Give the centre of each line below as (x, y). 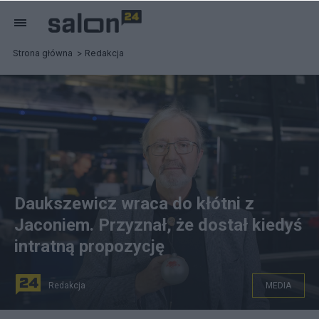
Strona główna (43, 53)
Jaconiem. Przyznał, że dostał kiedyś (158, 225)
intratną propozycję (89, 246)
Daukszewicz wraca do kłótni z (134, 204)
